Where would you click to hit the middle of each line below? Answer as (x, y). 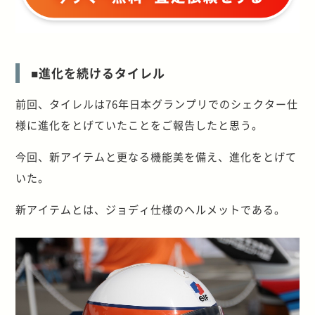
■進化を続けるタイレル (98, 73)
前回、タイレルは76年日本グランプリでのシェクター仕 (157, 104)
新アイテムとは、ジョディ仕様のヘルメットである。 (151, 210)
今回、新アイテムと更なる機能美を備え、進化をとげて (156, 157)
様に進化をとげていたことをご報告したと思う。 (140, 125)
